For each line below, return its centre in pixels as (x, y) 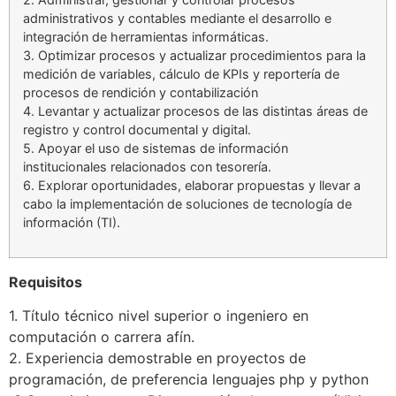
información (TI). (72, 222)
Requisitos (46, 282)
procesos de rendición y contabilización (141, 92)
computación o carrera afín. (102, 336)
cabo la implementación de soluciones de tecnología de (187, 203)
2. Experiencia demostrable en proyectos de (157, 358)
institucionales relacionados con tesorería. (147, 166)
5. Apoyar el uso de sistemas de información (156, 148)
